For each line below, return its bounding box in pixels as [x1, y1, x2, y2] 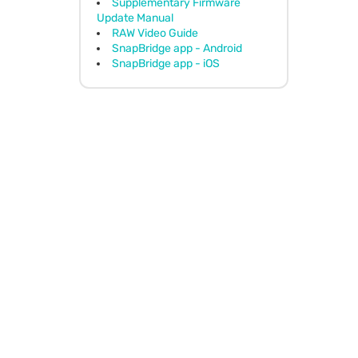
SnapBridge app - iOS [111, 56, 220, 70]
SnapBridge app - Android [111, 41, 242, 55]
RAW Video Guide [111, 26, 198, 40]
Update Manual [96, 10, 173, 25]
